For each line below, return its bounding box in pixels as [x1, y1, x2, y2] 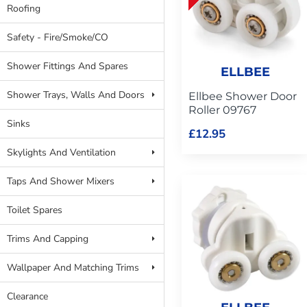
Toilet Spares [7, 204, 62, 217]
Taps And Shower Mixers [7, 175, 114, 188]
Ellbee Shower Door [188, 89, 297, 103]
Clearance [7, 290, 48, 303]
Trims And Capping [7, 232, 88, 245]
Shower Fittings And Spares [7, 60, 128, 73]
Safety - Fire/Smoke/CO [7, 31, 108, 44]
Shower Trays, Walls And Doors [7, 88, 145, 101]
